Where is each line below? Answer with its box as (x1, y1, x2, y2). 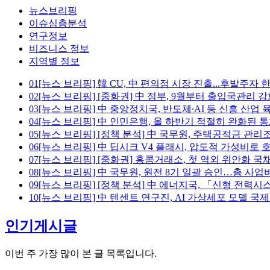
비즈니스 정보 (29, 43, 89, 54)
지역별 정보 (29, 56, 80, 67)
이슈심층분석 (29, 18, 87, 29)
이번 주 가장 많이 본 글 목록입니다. (5, 248, 157, 259)
